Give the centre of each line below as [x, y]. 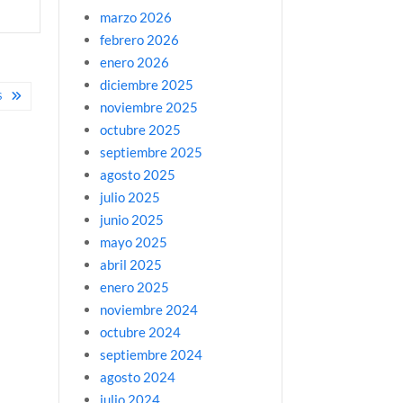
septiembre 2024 [151, 354]
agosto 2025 [137, 174]
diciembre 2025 [146, 84]
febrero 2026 [139, 39]
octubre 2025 [140, 129]
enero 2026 [134, 62]
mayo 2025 [133, 242]
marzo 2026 [135, 17]
